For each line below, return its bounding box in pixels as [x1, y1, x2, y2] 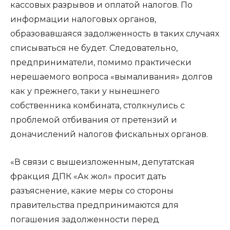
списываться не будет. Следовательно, [10, 43, 178, 53]
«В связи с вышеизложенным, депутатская [10, 157, 195, 167]
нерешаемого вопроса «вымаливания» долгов [10, 72, 213, 82]
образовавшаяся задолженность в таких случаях [10, 29, 219, 39]
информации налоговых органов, [10, 14, 156, 24]
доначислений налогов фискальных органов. [10, 129, 208, 139]
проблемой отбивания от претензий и [10, 115, 177, 125]
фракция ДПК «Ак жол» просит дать [10, 171, 166, 181]
